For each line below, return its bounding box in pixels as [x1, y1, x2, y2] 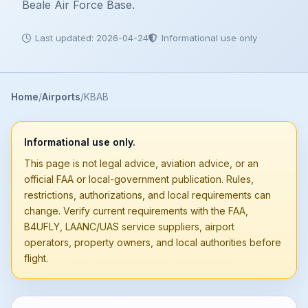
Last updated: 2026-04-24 [35, 32, 148, 43]
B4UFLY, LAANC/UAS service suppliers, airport [24, 221, 234, 232]
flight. [24, 252, 48, 264]
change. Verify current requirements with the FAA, [24, 205, 248, 217]
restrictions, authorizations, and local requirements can [24, 189, 271, 201]
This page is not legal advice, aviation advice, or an [24, 157, 258, 169]
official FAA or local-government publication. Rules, [24, 173, 254, 185]
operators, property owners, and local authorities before [24, 236, 281, 248]
